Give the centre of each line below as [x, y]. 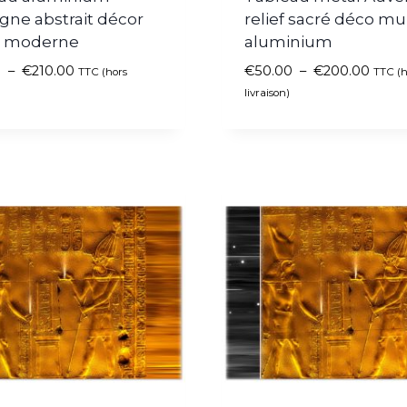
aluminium [288, 42]
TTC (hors [103, 72]
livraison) [267, 93]
